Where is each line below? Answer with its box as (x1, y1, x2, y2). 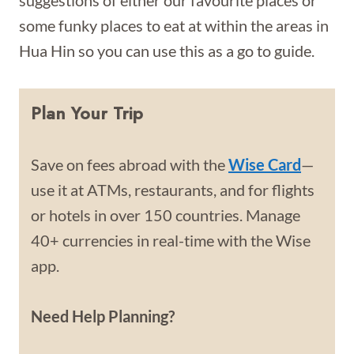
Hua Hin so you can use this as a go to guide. (19, 41, 314, 60)
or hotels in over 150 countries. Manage (31, 205, 300, 224)
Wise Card (228, 155, 301, 174)
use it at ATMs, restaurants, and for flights (31, 180, 314, 199)
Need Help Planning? (31, 307, 175, 326)
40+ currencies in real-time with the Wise (31, 231, 311, 250)
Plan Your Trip (31, 100, 143, 126)
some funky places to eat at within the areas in (19, 16, 329, 35)
